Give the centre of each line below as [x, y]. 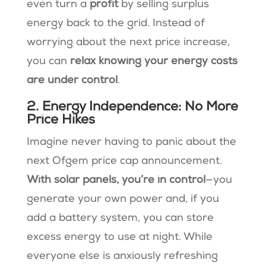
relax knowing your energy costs [153, 61]
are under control [72, 80]
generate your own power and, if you [123, 199]
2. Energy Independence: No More [132, 107]
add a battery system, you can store [120, 218]
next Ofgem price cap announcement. [124, 161]
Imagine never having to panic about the [131, 142]
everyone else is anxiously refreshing [122, 256]
